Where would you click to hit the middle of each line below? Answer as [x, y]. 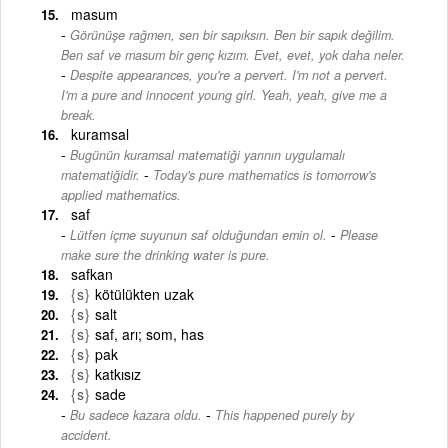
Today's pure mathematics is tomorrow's [264, 174]
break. [78, 114]
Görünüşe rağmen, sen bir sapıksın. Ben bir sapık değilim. [232, 34]
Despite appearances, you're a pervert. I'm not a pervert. [229, 74]
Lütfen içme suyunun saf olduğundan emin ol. [198, 234]
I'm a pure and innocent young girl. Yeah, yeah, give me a [224, 94]
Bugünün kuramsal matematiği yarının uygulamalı [207, 154]
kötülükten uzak [144, 293]
